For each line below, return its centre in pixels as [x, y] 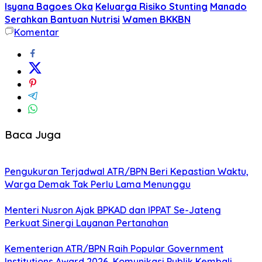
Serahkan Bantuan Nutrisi [62, 19]
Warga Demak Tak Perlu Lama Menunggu [98, 185]
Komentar [37, 32]
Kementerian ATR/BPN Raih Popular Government [114, 249]
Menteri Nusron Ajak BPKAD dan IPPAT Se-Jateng [113, 210]
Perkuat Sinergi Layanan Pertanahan [87, 223]
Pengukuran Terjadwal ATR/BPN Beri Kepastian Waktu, [127, 172]
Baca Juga [33, 134]
